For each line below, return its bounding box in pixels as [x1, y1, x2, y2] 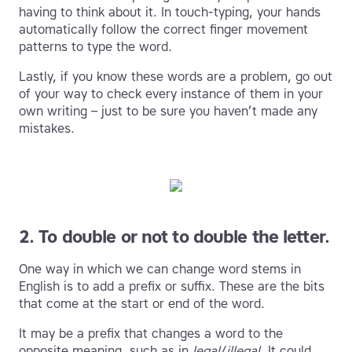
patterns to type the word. [19, 39, 172, 55]
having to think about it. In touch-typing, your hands [19, 5, 321, 20]
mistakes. [19, 121, 75, 137]
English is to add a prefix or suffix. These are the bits [19, 279, 324, 295]
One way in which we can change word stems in [19, 262, 301, 277]
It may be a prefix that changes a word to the [19, 326, 283, 342]
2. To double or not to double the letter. [19, 226, 329, 248]
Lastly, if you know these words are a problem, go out [19, 69, 332, 85]
